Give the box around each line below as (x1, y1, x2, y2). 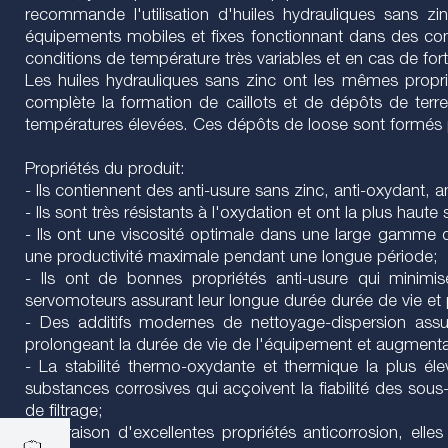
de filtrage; (25, 404, 103, 421)
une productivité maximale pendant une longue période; (25, 250, 438, 267)
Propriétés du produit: (25, 162, 185, 179)
